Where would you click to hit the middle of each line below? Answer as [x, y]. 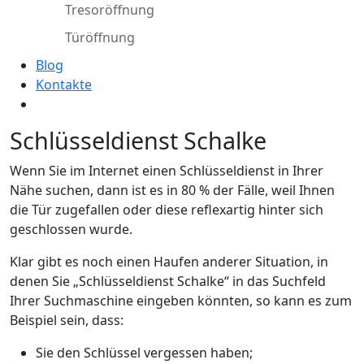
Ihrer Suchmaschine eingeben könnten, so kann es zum [181, 300]
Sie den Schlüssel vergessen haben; [144, 352]
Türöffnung [100, 37]
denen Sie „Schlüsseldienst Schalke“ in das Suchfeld [168, 281]
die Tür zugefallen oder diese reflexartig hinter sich [167, 209]
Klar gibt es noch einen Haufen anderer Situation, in [169, 261]
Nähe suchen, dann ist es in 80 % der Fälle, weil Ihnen [172, 190]
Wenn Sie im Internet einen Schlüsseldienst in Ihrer [167, 170]
